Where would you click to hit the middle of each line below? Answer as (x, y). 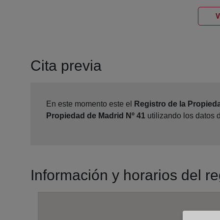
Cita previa (66, 66)
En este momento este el (90, 104)
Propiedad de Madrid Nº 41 (96, 116)
